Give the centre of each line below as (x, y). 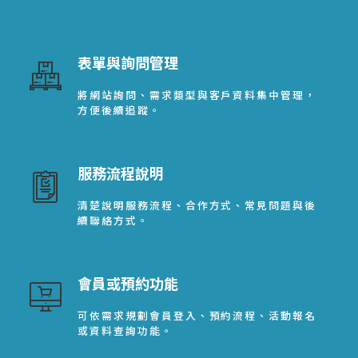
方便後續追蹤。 (119, 109)
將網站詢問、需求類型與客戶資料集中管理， (197, 94)
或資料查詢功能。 (125, 330)
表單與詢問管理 (128, 62)
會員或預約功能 (128, 282)
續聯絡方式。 (113, 220)
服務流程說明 (121, 172)
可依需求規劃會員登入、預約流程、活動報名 (197, 315)
